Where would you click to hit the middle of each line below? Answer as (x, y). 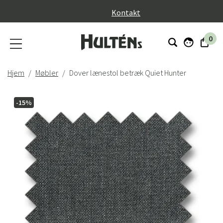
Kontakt (126, 12)
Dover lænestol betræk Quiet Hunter (128, 73)
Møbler (47, 73)
